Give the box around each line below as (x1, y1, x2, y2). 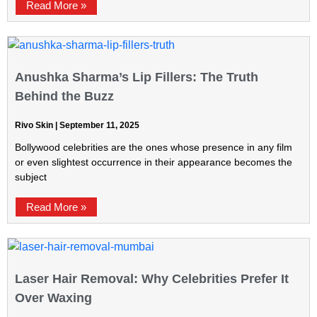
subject (15, 171, 47, 183)
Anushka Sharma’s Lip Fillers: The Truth (15, 70, 258, 84)
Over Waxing (15, 291, 92, 305)
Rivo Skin (15, 120, 55, 130)
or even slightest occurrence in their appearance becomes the (15, 156, 292, 168)
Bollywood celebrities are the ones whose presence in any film (15, 142, 292, 153)
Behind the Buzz (15, 89, 114, 103)
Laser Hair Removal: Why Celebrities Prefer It (15, 272, 289, 286)
